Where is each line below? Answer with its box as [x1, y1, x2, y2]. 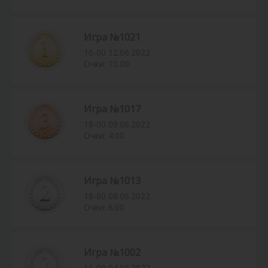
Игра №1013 [84, 174, 141, 188]
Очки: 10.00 [84, 58, 129, 70]
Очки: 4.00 [84, 130, 124, 142]
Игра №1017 [84, 102, 141, 116]
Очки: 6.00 [84, 202, 124, 214]
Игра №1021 [84, 31, 141, 44]
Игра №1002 [84, 246, 141, 260]
